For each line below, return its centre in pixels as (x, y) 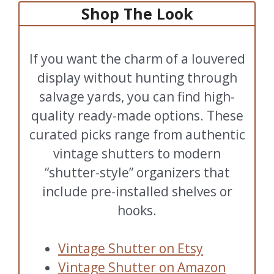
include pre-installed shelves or (137, 191)
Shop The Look (137, 14)
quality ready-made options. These (137, 115)
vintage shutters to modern (137, 153)
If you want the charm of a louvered (137, 58)
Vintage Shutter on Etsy (131, 249)
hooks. (137, 210)
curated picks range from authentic (137, 134)
